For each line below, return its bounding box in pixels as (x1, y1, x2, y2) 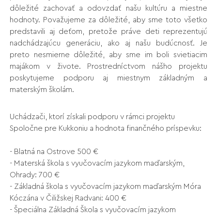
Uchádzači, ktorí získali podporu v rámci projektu (10, 112, 175, 121)
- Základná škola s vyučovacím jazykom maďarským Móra (10, 182, 201, 190)
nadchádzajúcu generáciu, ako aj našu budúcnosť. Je (10, 39, 207, 47)
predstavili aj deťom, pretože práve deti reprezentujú (10, 27, 207, 35)
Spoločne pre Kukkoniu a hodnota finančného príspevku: (10, 124, 201, 132)
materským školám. (10, 85, 74, 93)
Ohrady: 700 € (10, 170, 60, 179)
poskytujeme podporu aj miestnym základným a (10, 74, 207, 82)
